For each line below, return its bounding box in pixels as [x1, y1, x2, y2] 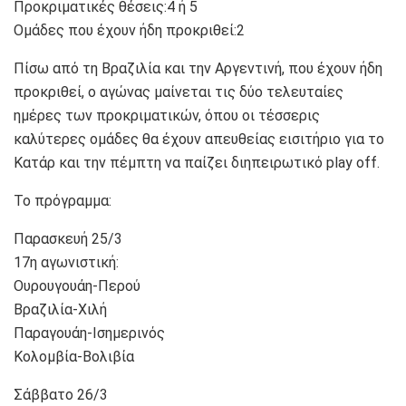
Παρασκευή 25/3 [14, 229, 122, 247]
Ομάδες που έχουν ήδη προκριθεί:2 [14, 21, 245, 39]
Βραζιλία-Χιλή [14, 300, 107, 318]
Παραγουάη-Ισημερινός [14, 324, 165, 342]
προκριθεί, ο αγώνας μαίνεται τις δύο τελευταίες [14, 82, 343, 101]
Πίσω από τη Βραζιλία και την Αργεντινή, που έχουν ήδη [14, 59, 382, 77]
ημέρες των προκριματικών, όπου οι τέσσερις [14, 106, 320, 124]
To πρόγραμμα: [14, 191, 111, 209]
